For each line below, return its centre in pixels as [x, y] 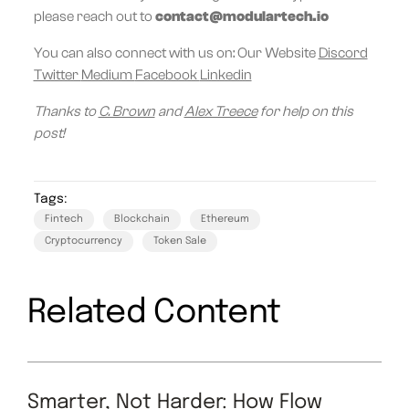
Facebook [167, 74]
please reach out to [94, 16]
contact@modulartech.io [241, 16]
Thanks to [66, 111]
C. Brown [126, 111]
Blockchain [142, 219]
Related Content [154, 313]
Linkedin [225, 74]
